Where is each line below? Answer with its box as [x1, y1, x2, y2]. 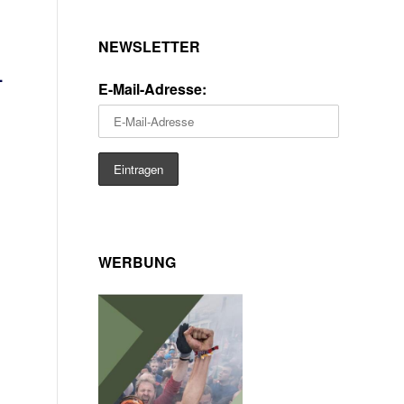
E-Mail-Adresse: [98, 78, 207, 99]
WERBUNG [98, 252, 176, 272]
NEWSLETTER [98, 36, 200, 57]
